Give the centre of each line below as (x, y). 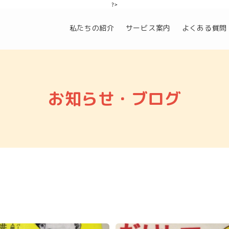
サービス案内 (148, 28)
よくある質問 (204, 28)
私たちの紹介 (92, 28)
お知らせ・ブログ (114, 99)
